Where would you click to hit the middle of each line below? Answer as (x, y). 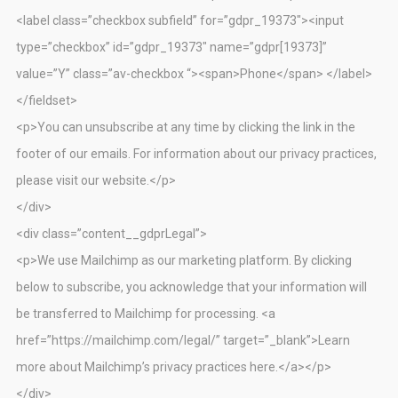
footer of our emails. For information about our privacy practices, (196, 154)
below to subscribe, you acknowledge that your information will (191, 287)
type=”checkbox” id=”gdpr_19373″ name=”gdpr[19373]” (171, 48)
